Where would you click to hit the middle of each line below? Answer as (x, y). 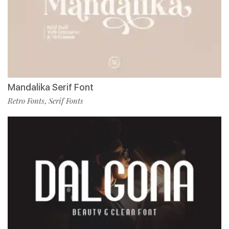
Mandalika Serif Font (51, 87)
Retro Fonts (26, 101)
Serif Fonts (66, 101)
